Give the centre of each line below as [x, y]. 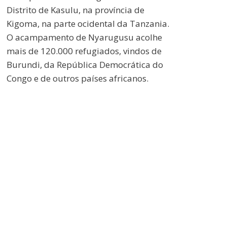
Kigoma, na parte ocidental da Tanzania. [88, 24]
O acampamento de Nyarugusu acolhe [84, 37]
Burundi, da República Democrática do [85, 65]
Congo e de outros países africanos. [78, 79]
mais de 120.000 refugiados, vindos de [84, 51]
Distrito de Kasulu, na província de [75, 10]
